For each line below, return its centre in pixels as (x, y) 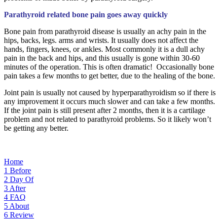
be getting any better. (36, 128)
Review (22, 215)
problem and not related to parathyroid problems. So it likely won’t (108, 119)
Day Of (22, 179)
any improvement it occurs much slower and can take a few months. (110, 101)
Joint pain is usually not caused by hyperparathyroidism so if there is (110, 92)
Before (20, 170)
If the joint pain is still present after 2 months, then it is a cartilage (105, 110)
